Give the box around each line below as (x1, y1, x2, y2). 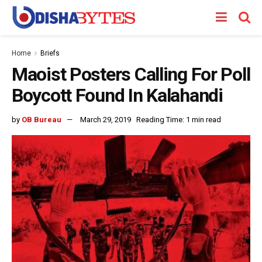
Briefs (40, 49, 60, 57)
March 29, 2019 (80, 115, 131, 124)
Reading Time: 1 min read (136, 115, 221, 124)
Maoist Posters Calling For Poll (12, 63, 250, 85)
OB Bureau (22, 115, 61, 124)
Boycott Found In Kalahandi (12, 84, 223, 106)
